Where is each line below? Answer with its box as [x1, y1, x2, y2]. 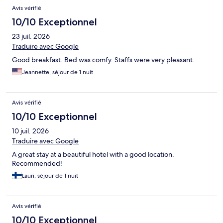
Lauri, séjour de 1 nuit [22, 171, 78, 180]
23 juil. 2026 [12, 31, 50, 41]
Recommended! [12, 158, 62, 168]
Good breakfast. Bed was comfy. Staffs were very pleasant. [12, 55, 195, 64]
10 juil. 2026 [12, 126, 49, 135]
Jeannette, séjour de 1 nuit [22, 68, 93, 76]
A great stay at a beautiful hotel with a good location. [12, 149, 174, 159]
